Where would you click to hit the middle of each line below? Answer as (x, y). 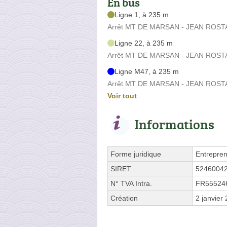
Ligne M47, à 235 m (147, 71)
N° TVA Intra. (131, 183)
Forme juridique (136, 154)
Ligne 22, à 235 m (144, 43)
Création (124, 198)
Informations (175, 124)
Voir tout (122, 96)
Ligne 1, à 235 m (142, 14)
